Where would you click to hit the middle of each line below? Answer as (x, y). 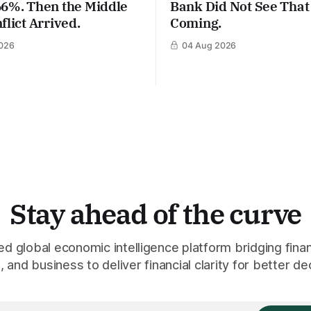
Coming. (196, 23)
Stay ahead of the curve (155, 214)
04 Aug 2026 (209, 45)
